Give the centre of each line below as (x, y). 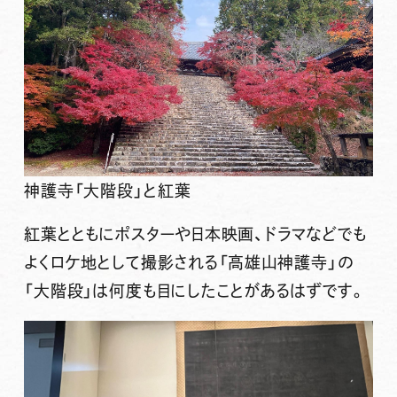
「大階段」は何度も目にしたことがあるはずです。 (195, 291)
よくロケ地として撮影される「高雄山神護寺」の (188, 263)
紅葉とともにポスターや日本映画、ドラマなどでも (195, 234)
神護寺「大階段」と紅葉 (107, 190)
